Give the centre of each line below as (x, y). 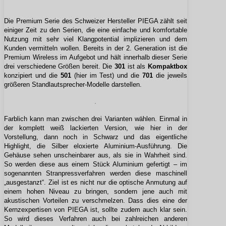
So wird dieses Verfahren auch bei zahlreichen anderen (96, 219)
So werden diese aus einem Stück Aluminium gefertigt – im (96, 164)
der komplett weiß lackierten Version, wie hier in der (96, 128)
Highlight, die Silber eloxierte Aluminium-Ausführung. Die (96, 146)
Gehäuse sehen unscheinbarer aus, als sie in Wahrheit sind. (96, 155)
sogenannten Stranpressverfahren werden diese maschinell (96, 174)
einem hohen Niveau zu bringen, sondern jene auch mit (96, 192)
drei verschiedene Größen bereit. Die (60, 67)
